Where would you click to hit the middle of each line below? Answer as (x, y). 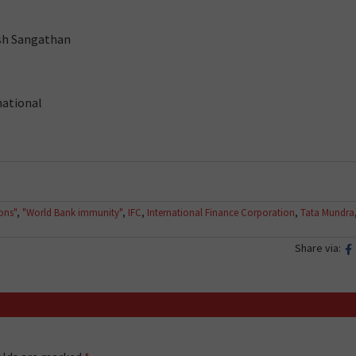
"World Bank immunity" (72, 212)
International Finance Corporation (221, 212)
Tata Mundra (327, 212)
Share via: (318, 248)
